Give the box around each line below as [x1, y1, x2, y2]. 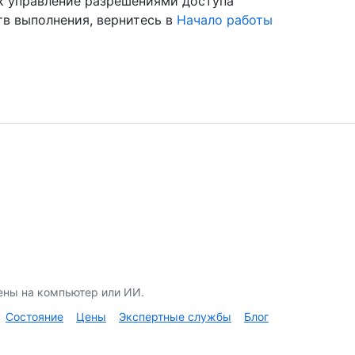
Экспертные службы [119, 309, 231, 323]
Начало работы [177, 11, 273, 28]
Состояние [6, 309, 63, 323]
